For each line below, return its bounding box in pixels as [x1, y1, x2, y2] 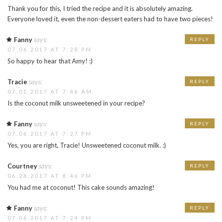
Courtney [7, 162, 37, 170]
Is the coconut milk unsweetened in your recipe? [7, 99, 145, 108]
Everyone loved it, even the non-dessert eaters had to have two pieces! [7, 15, 213, 23]
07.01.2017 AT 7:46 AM [7, 88, 93, 95]
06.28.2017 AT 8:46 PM [7, 172, 92, 179]
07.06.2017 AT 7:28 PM [7, 46, 92, 53]
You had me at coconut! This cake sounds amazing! [7, 183, 155, 192]
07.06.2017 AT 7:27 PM [7, 130, 92, 137]
